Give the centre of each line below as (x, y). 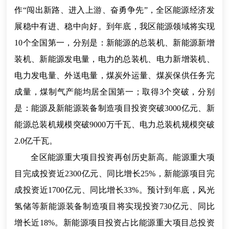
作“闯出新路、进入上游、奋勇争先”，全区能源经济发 (114, 10)
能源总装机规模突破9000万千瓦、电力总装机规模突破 (114, 124)
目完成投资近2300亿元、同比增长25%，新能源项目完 (114, 174)
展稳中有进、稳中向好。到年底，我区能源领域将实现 (114, 26)
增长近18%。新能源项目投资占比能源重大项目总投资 (114, 223)
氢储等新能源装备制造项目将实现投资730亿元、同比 (114, 206)
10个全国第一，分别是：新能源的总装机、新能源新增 (114, 43)
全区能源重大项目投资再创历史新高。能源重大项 (123, 157)
